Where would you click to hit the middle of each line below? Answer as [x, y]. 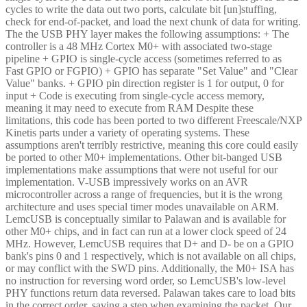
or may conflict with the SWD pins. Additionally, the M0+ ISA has [150, 268]
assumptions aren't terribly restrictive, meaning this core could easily [152, 145]
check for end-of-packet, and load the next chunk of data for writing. [153, 21]
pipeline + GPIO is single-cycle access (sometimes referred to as [144, 58]
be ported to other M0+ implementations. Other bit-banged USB [144, 157]
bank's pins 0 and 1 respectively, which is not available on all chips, [151, 256]
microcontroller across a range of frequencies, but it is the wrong [144, 194]
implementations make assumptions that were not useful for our [142, 169]
